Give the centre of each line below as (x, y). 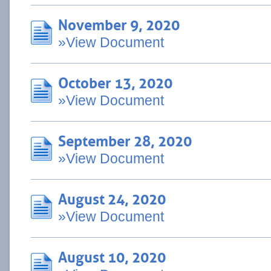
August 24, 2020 (112, 197)
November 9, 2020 (119, 23)
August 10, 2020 (112, 255)
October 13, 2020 (115, 81)
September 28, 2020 (125, 139)
